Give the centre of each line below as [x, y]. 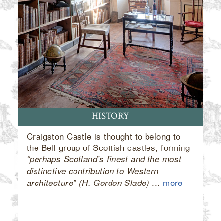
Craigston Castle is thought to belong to [103, 136]
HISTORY [110, 116]
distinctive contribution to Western [92, 170]
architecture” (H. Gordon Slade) [88, 182]
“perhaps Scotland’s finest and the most [104, 159]
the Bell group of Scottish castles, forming [108, 147]
